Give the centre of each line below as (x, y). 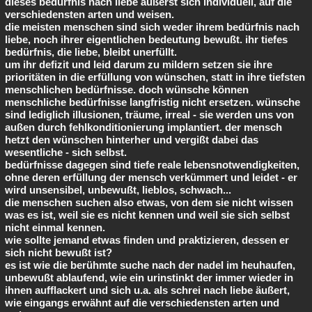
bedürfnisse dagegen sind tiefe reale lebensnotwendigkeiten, (152, 165)
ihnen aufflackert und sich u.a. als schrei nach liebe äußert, (147, 290)
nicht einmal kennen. (55, 227)
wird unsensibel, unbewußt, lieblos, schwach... (118, 190)
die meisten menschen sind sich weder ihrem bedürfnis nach (152, 27)
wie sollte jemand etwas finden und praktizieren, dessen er (147, 240)
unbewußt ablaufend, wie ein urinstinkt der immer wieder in (149, 278)
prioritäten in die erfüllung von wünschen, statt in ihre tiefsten (155, 77)
